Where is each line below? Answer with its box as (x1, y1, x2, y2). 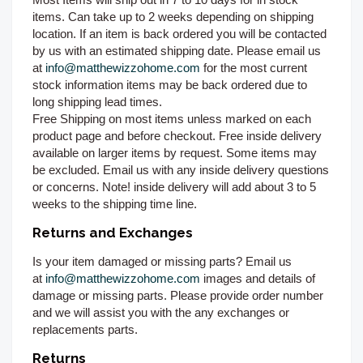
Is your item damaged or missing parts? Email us (32, 254, 292, 269)
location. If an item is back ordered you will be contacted (32, 27, 327, 41)
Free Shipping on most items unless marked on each (32, 112, 311, 126)
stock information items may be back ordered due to (32, 78, 307, 92)
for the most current (200, 61, 307, 75)
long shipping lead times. (32, 95, 165, 109)
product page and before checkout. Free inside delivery (32, 129, 322, 143)
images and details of (200, 271, 315, 286)
